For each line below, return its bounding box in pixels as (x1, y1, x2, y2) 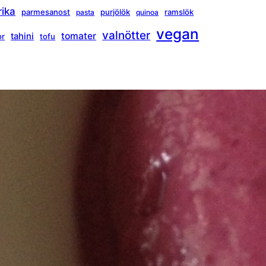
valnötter (102, 28, 151, 43)
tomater (61, 30, 97, 42)
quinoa (136, 8, 159, 17)
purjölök (100, 7, 131, 17)
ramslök (164, 7, 194, 17)
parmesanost (21, 7, 71, 17)
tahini (11, 31, 34, 42)
